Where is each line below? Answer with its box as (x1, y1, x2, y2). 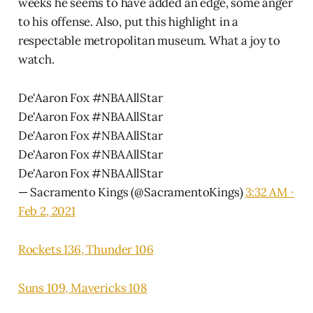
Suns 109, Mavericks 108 (17, 279, 147, 296)
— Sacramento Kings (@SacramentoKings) (17, 184, 246, 200)
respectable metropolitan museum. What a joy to (17, 32, 280, 48)
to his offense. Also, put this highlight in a (17, 13, 239, 29)
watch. (17, 51, 54, 67)
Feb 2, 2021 (17, 203, 75, 219)
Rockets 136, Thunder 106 (17, 241, 154, 257)
